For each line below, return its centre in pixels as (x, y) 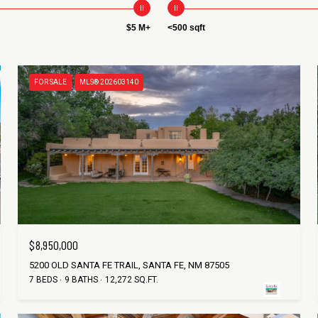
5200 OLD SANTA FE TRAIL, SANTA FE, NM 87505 (130, 265)
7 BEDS (44, 279)
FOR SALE (51, 82)
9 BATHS (82, 279)
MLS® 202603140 (109, 82)
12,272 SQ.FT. (132, 279)
